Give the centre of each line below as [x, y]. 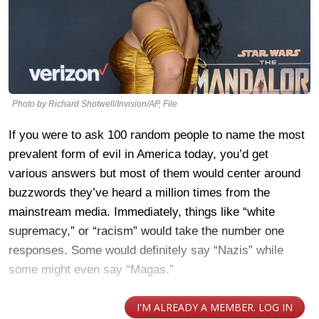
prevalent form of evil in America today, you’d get [138, 154]
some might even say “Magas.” [91, 269]
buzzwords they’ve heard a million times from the [139, 192]
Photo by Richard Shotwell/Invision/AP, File [95, 104]
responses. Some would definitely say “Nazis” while [146, 250]
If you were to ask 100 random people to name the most [157, 135]
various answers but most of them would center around [155, 173]
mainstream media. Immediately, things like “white [142, 211]
